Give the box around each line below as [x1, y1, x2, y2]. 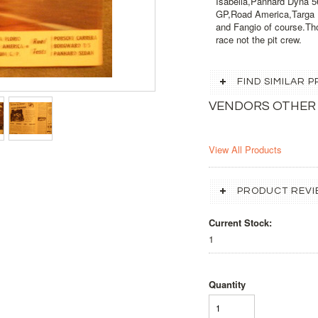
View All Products [209, 143, 282, 156]
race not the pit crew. [216, 33, 302, 46]
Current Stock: [209, 216, 272, 229]
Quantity [209, 278, 246, 291]
